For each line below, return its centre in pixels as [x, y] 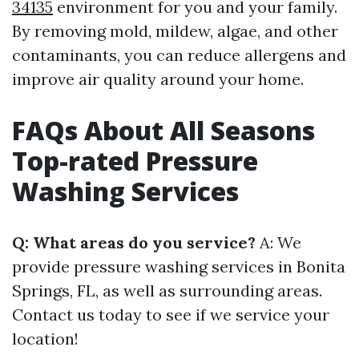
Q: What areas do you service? [134, 242]
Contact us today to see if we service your [171, 315]
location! [45, 339]
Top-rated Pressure [135, 161]
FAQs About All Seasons [163, 130]
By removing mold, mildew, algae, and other [175, 31]
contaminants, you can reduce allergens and [179, 55]
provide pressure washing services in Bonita [179, 266]
